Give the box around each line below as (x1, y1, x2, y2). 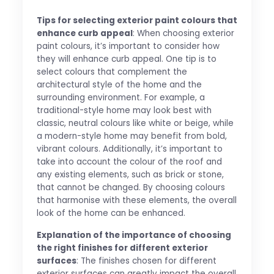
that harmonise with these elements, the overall (36, 194, 237, 206)
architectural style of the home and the (36, 78, 202, 91)
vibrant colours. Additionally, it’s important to (36, 143, 223, 155)
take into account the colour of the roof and (36, 155, 222, 168)
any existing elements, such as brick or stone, (36, 168, 224, 180)
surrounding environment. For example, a (36, 91, 205, 103)
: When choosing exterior (132, 27, 234, 39)
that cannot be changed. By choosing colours (36, 181, 225, 193)
